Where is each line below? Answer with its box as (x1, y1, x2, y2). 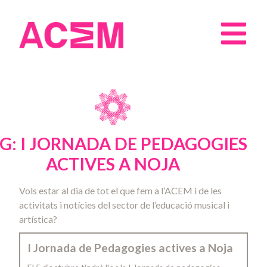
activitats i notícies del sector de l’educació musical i (19, 199, 229, 210)
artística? (19, 213, 57, 225)
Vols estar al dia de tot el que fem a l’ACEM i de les (19, 185, 222, 196)
